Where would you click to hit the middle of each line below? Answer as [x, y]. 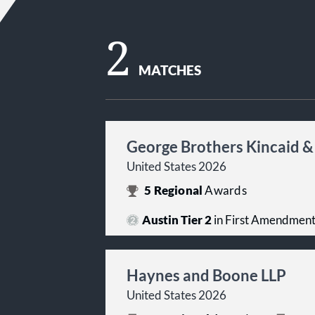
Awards [226, 191]
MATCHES [170, 70]
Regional [178, 191]
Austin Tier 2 [176, 220]
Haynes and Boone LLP [206, 275]
